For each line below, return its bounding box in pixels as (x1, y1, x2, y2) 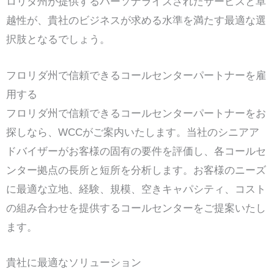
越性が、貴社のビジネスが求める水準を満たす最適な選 (6, 15, 266, 27)
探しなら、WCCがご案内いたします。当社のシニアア (6, 126, 259, 138)
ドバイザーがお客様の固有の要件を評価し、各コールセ (6, 145, 266, 157)
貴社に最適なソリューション (6, 256, 141, 268)
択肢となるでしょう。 (6, 34, 110, 46)
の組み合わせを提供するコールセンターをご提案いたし (6, 202, 266, 214)
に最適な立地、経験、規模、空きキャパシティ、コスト (6, 183, 266, 195)
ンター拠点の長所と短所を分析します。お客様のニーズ (6, 164, 266, 176)
